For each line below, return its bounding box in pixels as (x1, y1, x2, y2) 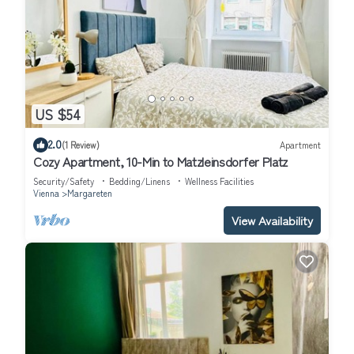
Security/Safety (33, 174, 94, 187)
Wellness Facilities (185, 174, 254, 187)
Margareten (67, 186, 112, 199)
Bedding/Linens (109, 174, 170, 187)
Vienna (33, 186, 59, 199)
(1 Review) (62, 138, 100, 152)
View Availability (232, 211, 313, 228)
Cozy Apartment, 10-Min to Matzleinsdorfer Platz (33, 151, 288, 171)
